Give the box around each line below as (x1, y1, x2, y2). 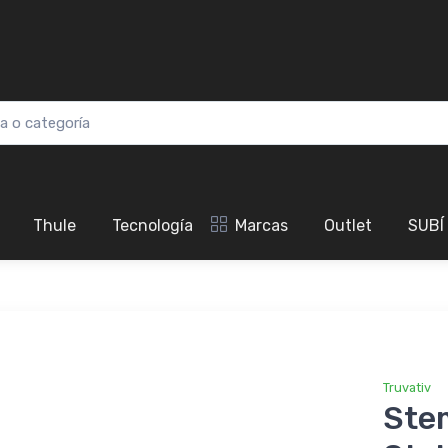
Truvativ (382, 380, 431, 396)
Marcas (235, 216, 288, 236)
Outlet (324, 216, 372, 236)
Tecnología (112, 216, 193, 236)
